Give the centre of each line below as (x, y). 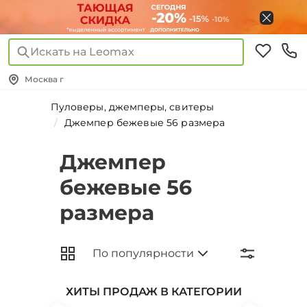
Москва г (44, 79)
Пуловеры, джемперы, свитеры (132, 107)
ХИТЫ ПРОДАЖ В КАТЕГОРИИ (153, 292)
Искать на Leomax (82, 52)
